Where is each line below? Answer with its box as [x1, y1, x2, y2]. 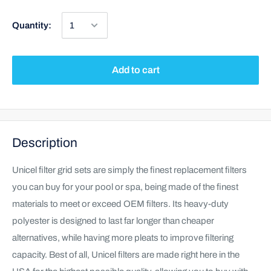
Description [12, 136, 77, 150]
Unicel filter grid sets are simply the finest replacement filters [12, 165, 247, 175]
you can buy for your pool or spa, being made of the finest [12, 181, 238, 192]
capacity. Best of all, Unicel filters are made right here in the [12, 249, 240, 260]
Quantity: [12, 21, 51, 31]
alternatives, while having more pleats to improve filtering [12, 232, 233, 243]
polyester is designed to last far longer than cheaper [12, 215, 214, 226]
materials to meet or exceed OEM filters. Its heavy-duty [12, 198, 229, 209]
